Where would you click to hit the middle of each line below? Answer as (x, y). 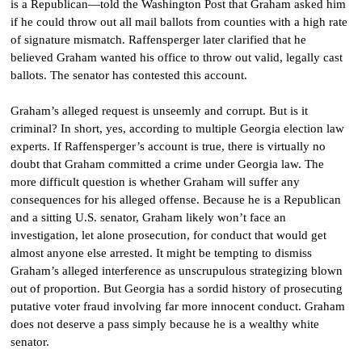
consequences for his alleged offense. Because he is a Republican (176, 200)
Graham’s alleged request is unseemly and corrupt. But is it (159, 111)
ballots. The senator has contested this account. (129, 76)
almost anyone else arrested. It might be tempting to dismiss (161, 253)
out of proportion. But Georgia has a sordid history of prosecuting (177, 289)
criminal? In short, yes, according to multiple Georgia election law (177, 129)
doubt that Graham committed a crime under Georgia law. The (167, 164)
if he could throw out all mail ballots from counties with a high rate (179, 22)
